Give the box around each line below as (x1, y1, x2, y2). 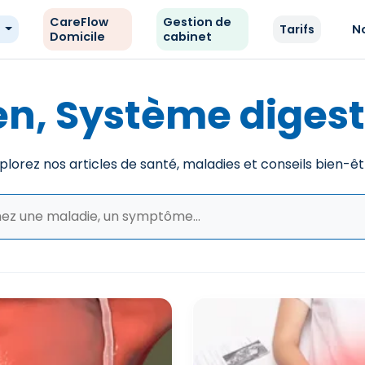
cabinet (163, 29, 213, 45)
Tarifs (279, 21, 315, 37)
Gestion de (163, 14, 232, 30)
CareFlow (49, 14, 108, 30)
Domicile (49, 29, 105, 45)
